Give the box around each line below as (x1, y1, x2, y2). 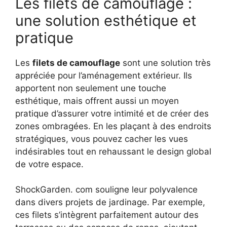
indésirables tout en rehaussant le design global (15, 146, 211, 157)
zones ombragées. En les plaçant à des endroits (15, 121, 211, 131)
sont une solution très (120, 57, 211, 68)
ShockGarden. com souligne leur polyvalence (15, 184, 198, 195)
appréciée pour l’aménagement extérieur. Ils (15, 70, 192, 81)
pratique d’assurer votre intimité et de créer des (15, 108, 209, 119)
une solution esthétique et (15, 11, 197, 29)
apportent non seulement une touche (15, 83, 166, 93)
